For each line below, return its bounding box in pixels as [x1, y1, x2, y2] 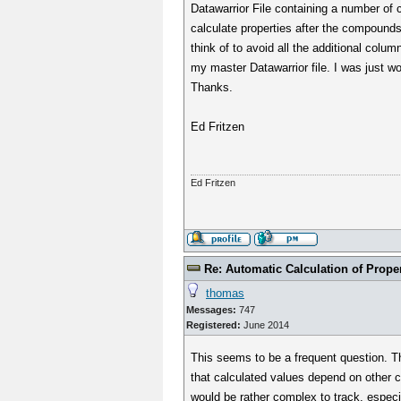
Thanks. [191, 81, 234, 94]
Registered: [186, 320, 241, 330]
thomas [206, 286, 244, 300]
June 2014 [241, 320, 289, 330]
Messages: [186, 304, 236, 315]
